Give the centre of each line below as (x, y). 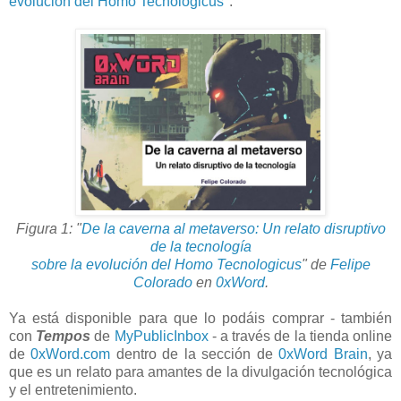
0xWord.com (71, 354)
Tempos (64, 337)
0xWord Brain (323, 354)
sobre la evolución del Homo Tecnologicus (166, 265)
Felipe (350, 265)
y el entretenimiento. (73, 390)
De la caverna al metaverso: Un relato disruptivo (233, 229)
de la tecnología (200, 247)
